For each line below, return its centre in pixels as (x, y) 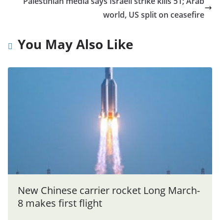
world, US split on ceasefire (154, 14)
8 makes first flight (60, 203)
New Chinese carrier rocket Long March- (109, 191)
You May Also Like (75, 44)
